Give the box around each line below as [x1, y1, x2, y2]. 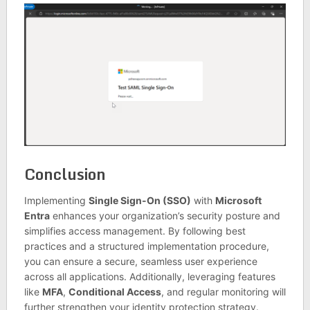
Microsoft [215, 194, 262, 206]
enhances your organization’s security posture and [49, 209, 280, 221]
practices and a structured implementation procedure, [24, 239, 269, 252]
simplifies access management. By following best [24, 224, 246, 237]
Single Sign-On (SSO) [88, 194, 191, 206]
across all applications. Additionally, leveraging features [24, 270, 275, 282]
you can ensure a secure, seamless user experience [24, 255, 257, 267]
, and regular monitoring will [161, 285, 286, 298]
